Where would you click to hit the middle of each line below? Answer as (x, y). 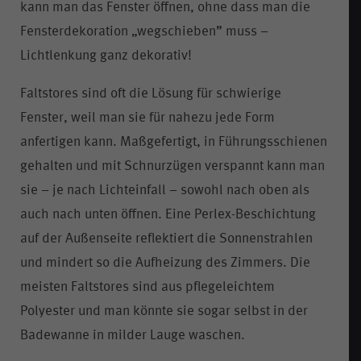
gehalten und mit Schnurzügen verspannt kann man (172, 166)
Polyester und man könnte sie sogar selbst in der (164, 311)
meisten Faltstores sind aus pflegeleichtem (147, 287)
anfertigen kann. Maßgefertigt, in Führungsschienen (174, 142)
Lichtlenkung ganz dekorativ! (106, 56)
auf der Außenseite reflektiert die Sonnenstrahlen (166, 239)
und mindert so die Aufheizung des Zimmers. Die (165, 263)
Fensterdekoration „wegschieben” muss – (144, 31)
